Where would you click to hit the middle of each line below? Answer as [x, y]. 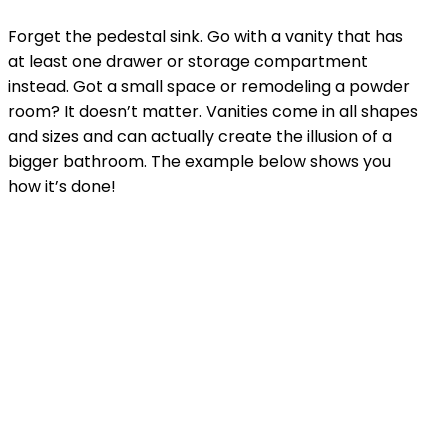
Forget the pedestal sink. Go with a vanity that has [205, 36]
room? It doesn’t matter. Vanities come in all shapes [213, 111]
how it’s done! [62, 186]
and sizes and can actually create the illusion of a [200, 136]
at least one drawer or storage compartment [188, 61]
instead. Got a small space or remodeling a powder [209, 86]
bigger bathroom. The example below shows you [199, 161]
